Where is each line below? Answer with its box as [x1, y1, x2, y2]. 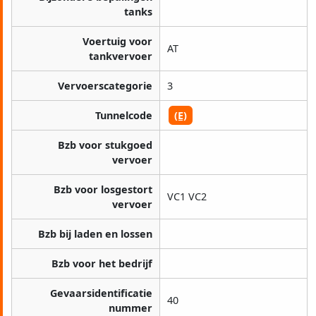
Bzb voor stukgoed [58, 138, 152, 152]
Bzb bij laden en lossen [38, 227, 152, 241]
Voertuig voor [83, 35, 152, 49]
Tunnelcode [95, 109, 152, 123]
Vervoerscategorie [58, 79, 152, 93]
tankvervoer [89, 49, 152, 63]
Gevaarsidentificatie [50, 286, 152, 300]
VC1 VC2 [167, 190, 207, 204]
